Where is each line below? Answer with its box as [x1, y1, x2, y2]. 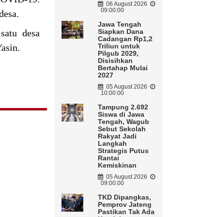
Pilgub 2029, [97, 49, 139, 58]
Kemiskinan [97, 161, 137, 170]
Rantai [97, 154, 119, 162]
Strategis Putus [97, 147, 149, 155]
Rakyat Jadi [97, 132, 137, 140]
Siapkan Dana [97, 28, 143, 36]
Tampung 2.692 [97, 103, 148, 111]
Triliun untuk [97, 42, 140, 50]
